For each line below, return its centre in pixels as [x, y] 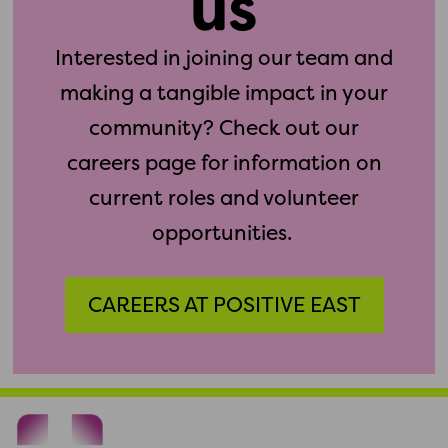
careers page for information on [224, 162]
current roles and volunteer [224, 197]
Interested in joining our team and [224, 57]
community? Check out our [224, 127]
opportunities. [224, 232]
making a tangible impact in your [224, 92]
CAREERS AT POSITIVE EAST [224, 304]
